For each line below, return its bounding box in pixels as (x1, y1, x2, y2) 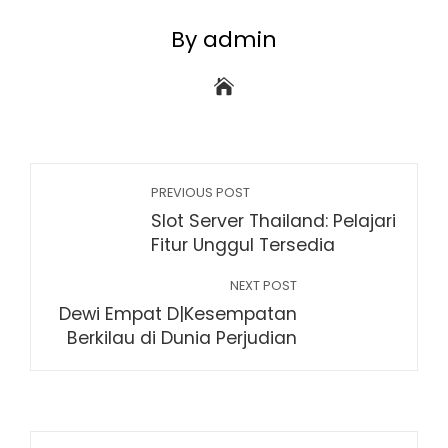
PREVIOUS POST (151, 184, 250, 201)
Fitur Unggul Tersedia (151, 233, 335, 257)
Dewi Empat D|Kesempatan (59, 302, 297, 326)
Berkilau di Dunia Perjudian (67, 326, 297, 350)
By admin (171, 24, 277, 55)
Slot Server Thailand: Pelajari (151, 209, 396, 233)
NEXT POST (230, 277, 297, 294)
